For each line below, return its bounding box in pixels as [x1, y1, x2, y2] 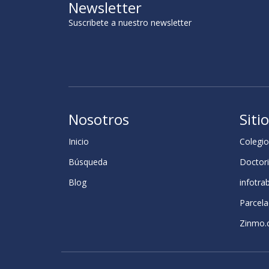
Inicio [68, 136, 89, 147]
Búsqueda [68, 156, 107, 168]
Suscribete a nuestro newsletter [68, 17, 192, 28]
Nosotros [68, 109, 129, 129]
